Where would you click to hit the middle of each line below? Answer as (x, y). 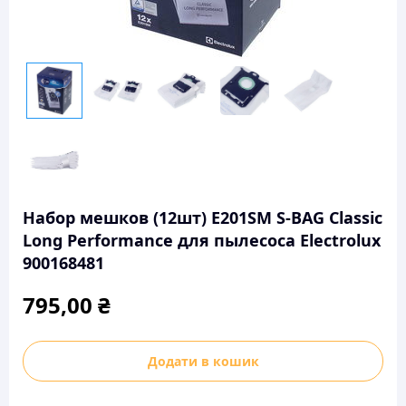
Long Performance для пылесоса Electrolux (202, 240)
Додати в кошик (203, 361)
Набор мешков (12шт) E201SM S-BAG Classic (203, 217)
